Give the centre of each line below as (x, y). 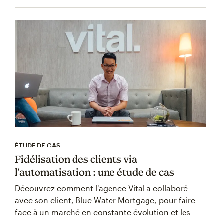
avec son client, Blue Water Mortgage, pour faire (105, 200)
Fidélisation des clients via (76, 159)
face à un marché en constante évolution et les (103, 212)
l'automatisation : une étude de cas (94, 172)
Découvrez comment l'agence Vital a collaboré (101, 188)
